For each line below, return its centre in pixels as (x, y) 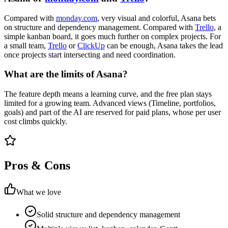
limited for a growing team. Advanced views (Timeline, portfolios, (110, 103)
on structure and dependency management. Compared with (99, 27)
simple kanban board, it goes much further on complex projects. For (112, 36)
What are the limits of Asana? (66, 74)
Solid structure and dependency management (108, 214)
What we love (39, 192)
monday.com (77, 18)
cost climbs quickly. (36, 121)
